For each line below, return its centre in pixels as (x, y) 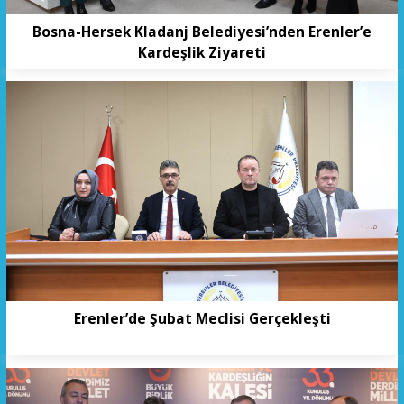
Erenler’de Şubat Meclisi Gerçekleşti (202, 319)
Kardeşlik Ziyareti (202, 53)
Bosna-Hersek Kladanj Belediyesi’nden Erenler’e (202, 32)
